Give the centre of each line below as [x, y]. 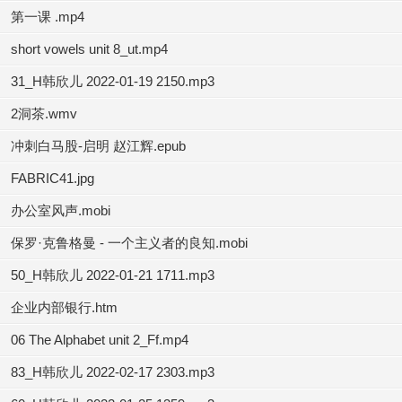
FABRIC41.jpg [52, 178]
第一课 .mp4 [48, 17]
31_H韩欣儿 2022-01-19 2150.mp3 [113, 81]
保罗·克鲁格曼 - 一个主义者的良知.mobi [129, 243]
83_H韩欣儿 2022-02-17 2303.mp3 [113, 372]
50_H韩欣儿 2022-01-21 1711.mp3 [113, 275]
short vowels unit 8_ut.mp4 [89, 49]
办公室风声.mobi [61, 210]
